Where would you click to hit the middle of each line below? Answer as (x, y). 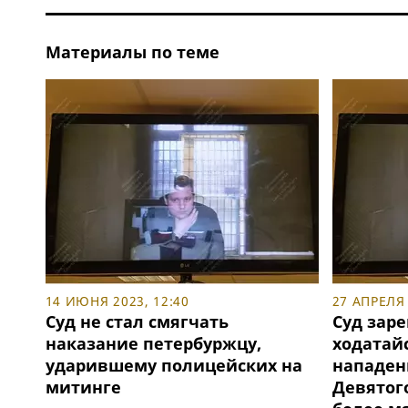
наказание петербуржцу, (153, 344)
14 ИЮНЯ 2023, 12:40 (117, 301)
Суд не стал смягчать (137, 322)
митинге (83, 388)
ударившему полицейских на (173, 366)
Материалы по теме (132, 52)
